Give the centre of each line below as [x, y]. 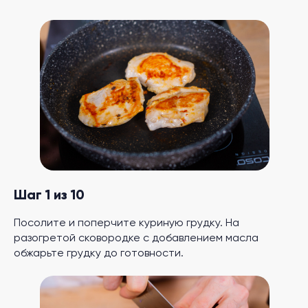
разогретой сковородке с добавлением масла [136, 239]
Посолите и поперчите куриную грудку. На [126, 223]
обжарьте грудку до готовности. [99, 254]
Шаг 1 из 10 [49, 196]
